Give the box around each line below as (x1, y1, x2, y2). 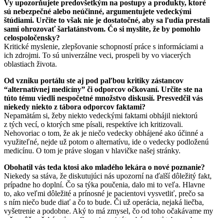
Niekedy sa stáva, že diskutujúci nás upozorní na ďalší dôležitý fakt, (4, 171, 212, 180)
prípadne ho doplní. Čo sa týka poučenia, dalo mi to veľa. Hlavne (4, 180, 205, 189)
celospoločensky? (4, 33, 60, 42)
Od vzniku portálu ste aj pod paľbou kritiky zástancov (4, 76, 183, 85)
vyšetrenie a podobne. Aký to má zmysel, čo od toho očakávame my (4, 206, 213, 215)
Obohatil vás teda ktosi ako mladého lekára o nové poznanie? (4, 163, 205, 171)
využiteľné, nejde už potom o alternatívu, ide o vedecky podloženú (4, 137, 209, 146)
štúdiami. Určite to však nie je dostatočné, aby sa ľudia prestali (4, 16, 210, 24)
